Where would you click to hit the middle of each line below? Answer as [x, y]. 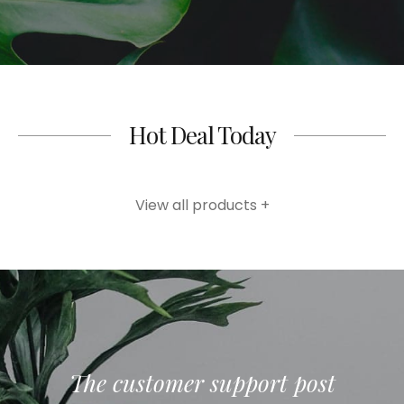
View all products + [202, 206]
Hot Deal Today [202, 135]
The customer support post [184, 383]
